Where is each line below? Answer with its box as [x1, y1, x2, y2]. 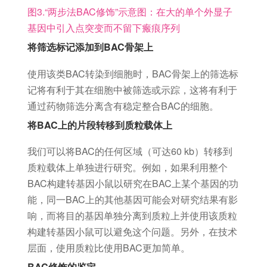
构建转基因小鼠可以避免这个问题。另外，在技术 [27, 225, 237, 239]
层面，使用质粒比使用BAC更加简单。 [27, 241, 190, 255]
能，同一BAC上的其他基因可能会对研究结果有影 [27, 193, 238, 207]
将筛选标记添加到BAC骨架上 [27, 39, 153, 54]
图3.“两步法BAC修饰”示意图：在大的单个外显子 [27, 4, 232, 18]
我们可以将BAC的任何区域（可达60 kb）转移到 [27, 144, 232, 159]
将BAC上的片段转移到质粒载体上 [27, 117, 172, 132]
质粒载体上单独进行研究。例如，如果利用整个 [27, 160, 228, 175]
